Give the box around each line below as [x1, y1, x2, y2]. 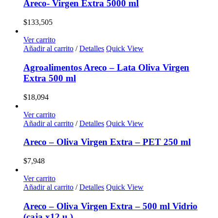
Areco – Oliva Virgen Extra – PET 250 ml [23, 137, 191, 147]
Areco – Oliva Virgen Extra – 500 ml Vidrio [23, 200, 198, 211]
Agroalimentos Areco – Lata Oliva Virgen [23, 62, 189, 73]
